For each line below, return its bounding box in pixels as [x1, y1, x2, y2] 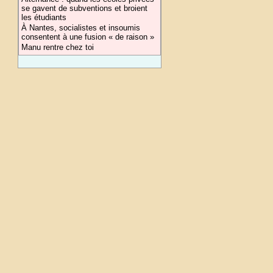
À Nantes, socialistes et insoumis [21, 23, 141, 32]
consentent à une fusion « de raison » [21, 32, 155, 41]
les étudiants [21, 13, 67, 22]
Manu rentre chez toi [21, 43, 94, 52]
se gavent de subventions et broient [21, 4, 148, 13]
